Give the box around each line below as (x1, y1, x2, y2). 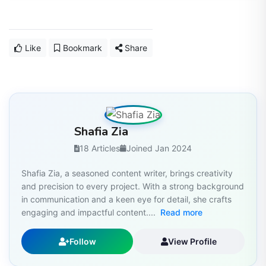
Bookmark (61, 43, 102, 53)
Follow (69, 236, 96, 247)
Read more (160, 207, 202, 218)
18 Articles (80, 143, 120, 154)
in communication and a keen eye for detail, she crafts (21, 194, 232, 205)
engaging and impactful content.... (21, 207, 158, 218)
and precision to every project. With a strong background (21, 181, 244, 192)
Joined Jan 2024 (126, 143, 192, 154)
